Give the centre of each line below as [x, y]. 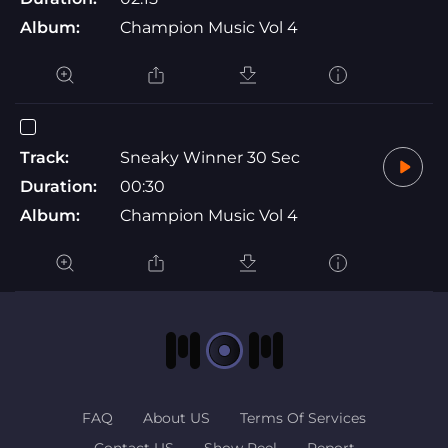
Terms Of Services [303, 417]
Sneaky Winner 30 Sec [210, 157]
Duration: [58, 186]
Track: [44, 157]
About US [176, 417]
